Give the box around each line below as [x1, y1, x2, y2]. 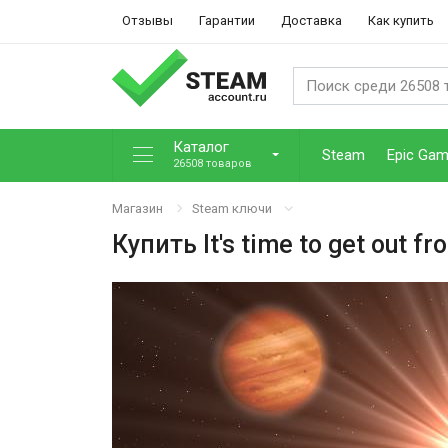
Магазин [112, 200, 163, 216]
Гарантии [199, 13, 255, 28]
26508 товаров [173, 157, 252, 171]
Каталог [173, 138, 229, 157]
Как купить [368, 13, 434, 28]
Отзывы [122, 13, 173, 28]
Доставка [281, 13, 342, 28]
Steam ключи [192, 200, 272, 216]
